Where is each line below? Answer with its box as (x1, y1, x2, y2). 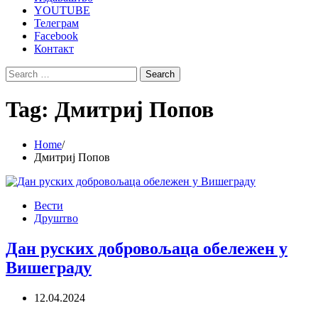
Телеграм (34, 17, 79, 29)
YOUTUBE (34, 4, 90, 16)
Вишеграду (6, 258, 92, 277)
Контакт (34, 43, 74, 55)
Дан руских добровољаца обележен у (6, 238, 287, 258)
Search (5, 66, 35, 78)
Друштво (34, 212, 78, 224)
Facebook (34, 30, 78, 42)
